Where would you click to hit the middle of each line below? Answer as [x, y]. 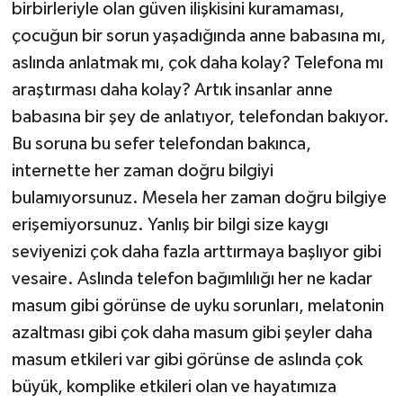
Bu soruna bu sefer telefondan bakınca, [161, 143]
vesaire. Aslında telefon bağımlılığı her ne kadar [192, 278]
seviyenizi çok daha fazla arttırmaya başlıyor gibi [196, 251]
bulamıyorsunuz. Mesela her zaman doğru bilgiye [199, 197]
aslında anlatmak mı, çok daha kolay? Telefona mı [197, 63]
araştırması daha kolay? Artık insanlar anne [172, 90]
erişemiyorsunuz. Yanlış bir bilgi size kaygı [170, 224]
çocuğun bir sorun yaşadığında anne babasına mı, [198, 36]
